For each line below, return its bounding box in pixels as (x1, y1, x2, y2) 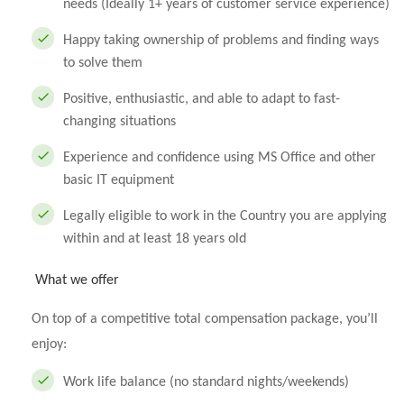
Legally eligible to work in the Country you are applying (63, 209, 387, 224)
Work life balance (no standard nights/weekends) (63, 375, 349, 390)
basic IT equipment (63, 173, 174, 188)
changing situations (63, 115, 176, 129)
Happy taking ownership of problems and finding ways (63, 33, 379, 48)
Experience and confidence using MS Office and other (63, 151, 376, 165)
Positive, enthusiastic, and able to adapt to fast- (63, 92, 340, 106)
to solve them (63, 56, 142, 70)
